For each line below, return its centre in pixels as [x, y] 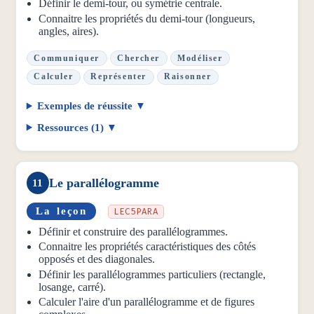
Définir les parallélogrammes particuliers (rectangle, [152, 274]
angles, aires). [69, 31]
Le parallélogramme [104, 183]
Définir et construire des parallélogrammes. [134, 231]
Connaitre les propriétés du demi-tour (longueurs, [147, 18]
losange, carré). [73, 287]
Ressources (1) [71, 127]
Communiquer [67, 58]
